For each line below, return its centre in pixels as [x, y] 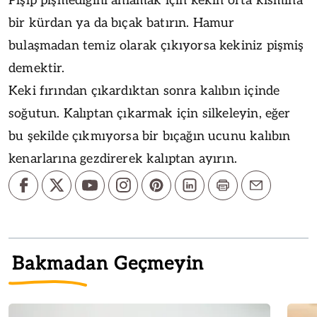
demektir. [37, 68]
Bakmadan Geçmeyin [108, 264]
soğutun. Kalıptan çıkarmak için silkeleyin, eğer [150, 113]
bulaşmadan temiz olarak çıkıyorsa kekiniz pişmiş [156, 45]
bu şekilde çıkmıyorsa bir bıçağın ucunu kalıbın [150, 136]
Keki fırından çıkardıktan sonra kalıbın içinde [144, 91]
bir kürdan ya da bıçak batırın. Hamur [122, 23]
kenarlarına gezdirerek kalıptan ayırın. [123, 158]
